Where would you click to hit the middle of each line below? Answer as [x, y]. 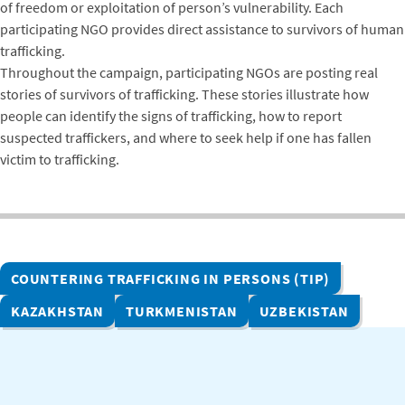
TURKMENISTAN [182, 311]
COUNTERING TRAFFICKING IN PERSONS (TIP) [171, 278]
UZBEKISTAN [304, 311]
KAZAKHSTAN [57, 311]
